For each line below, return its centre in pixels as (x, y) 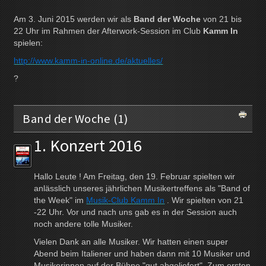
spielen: (28, 43)
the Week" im (60, 201)
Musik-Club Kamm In (126, 201)
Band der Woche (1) (75, 119)
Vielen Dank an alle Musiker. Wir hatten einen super (131, 242)
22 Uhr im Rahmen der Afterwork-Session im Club (109, 31)
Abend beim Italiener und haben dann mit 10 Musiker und (142, 254)
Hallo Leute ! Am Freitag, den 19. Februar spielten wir (135, 177)
